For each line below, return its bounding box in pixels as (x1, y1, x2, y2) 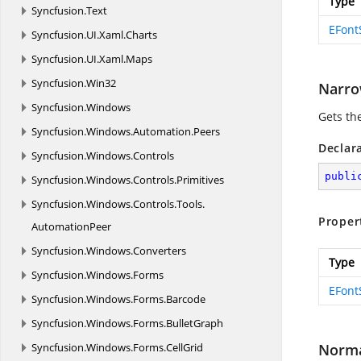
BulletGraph (166, 316, 223, 330)
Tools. (176, 197, 205, 211)
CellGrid (166, 340, 203, 355)
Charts (126, 27, 157, 42)
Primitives (176, 172, 224, 187)
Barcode (166, 292, 205, 306)
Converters (133, 243, 186, 258)
